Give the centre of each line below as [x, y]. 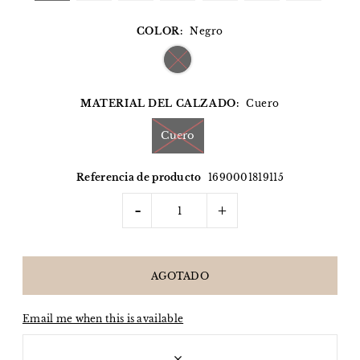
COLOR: [160, 31]
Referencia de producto [139, 178]
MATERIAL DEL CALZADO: [160, 104]
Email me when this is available [103, 319]
